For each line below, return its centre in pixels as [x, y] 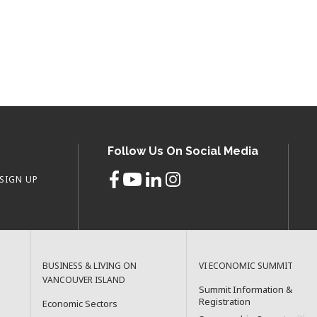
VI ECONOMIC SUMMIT [246, 266]
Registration [224, 301]
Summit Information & [245, 289]
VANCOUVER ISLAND [84, 280]
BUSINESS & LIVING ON [90, 266]
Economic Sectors [80, 304]
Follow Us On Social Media [183, 151]
